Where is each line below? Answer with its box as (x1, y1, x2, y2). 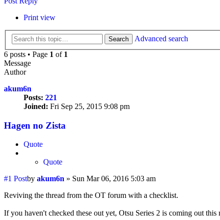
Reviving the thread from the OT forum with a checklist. (4, 191, 178, 200)
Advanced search (135, 34, 188, 43)
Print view (24, 13, 55, 22)
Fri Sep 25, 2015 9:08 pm (48, 102, 130, 110)
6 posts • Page (4, 50, 50, 58)
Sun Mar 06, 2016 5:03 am (72, 174, 156, 183)
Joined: (24, 102, 48, 110)
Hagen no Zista (4, 120, 66, 131)
